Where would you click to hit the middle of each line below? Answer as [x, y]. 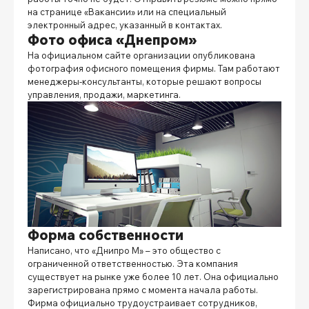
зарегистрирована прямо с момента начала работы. [143, 290]
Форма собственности [106, 235]
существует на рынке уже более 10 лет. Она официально [153, 277]
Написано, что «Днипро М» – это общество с [124, 251]
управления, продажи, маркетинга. [105, 94]
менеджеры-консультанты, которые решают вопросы [144, 81]
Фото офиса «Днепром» [112, 39]
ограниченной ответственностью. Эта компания [133, 264]
